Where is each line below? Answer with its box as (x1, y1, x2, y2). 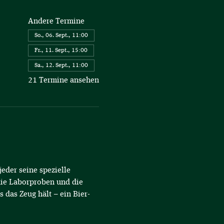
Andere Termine (27, 17, 84, 25)
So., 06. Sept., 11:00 (34, 32, 88, 38)
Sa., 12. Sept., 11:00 (34, 62, 88, 68)
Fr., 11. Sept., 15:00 (34, 47, 87, 53)
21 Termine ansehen (27, 76, 99, 84)
